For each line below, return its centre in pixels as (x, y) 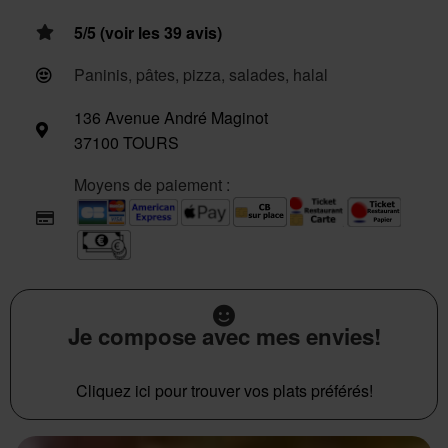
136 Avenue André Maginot (171, 117)
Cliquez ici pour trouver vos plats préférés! (224, 390)
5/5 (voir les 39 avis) (148, 32)
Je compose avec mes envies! (224, 336)
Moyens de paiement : (152, 184)
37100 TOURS (126, 142)
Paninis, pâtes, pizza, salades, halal (201, 74)
